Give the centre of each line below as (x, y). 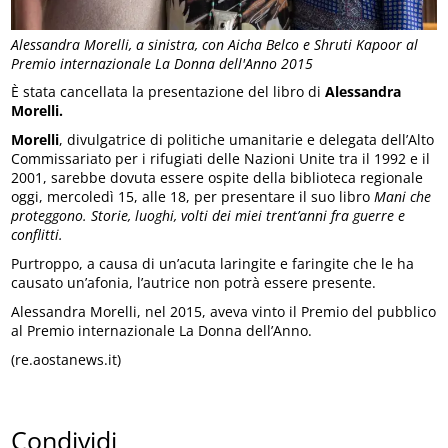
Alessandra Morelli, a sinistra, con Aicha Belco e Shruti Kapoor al (215, 45)
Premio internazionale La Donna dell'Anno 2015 (162, 64)
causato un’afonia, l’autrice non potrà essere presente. (194, 283)
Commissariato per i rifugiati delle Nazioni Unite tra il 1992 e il (221, 159)
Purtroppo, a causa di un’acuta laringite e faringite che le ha (213, 264)
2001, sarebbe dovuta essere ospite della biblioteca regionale (217, 178)
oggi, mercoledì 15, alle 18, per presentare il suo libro (193, 197)
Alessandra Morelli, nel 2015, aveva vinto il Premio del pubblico (224, 312)
